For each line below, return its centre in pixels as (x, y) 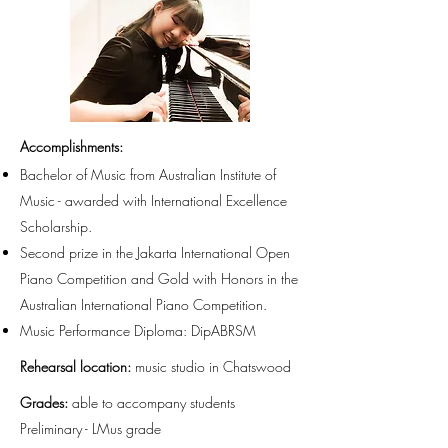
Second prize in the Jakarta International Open (155, 252)
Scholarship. (56, 226)
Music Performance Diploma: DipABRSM (138, 330)
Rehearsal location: (77, 366)
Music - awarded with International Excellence (153, 200)
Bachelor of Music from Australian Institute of (148, 174)
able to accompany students (153, 402)
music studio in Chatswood (213, 366)
